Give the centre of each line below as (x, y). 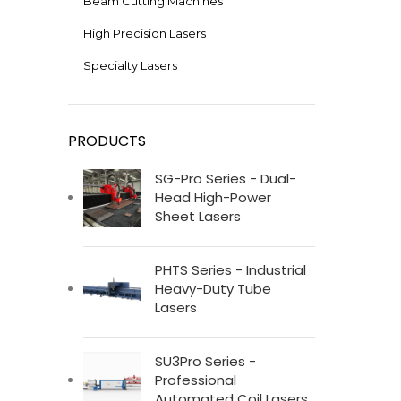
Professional (196, 380)
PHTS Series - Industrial (230, 270)
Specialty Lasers (130, 66)
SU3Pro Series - (205, 362)
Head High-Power (213, 198)
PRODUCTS (107, 141)
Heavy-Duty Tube (213, 289)
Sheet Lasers (198, 217)
